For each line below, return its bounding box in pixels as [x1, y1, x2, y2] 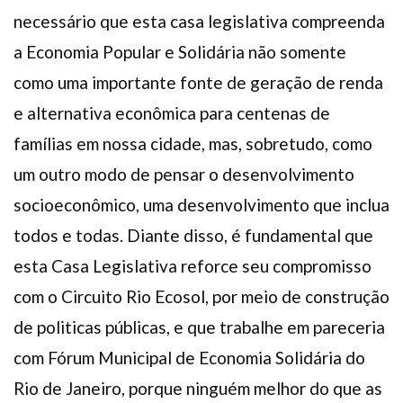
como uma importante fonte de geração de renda [13, 71, 383, 93]
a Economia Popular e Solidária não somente [13, 40, 346, 62]
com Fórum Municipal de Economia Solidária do [13, 346, 365, 368]
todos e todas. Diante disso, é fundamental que [13, 224, 373, 246]
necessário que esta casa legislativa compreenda [13, 10, 385, 31]
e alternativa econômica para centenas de [13, 102, 330, 123]
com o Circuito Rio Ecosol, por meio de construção [13, 285, 390, 307]
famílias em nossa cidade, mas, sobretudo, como [13, 132, 372, 154]
